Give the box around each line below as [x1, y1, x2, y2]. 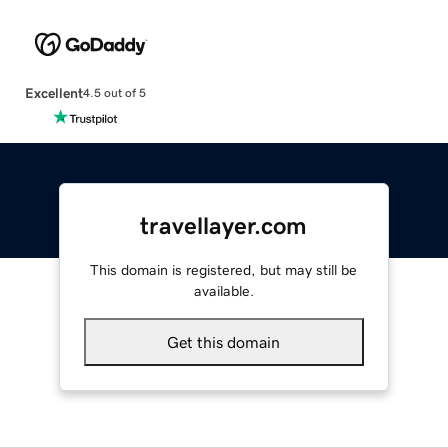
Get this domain [167, 333, 281, 350]
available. [193, 283, 254, 298]
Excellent [24, 85, 83, 100]
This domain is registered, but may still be [90, 262, 358, 277]
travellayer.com [140, 213, 308, 238]
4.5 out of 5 [82, 87, 146, 100]
